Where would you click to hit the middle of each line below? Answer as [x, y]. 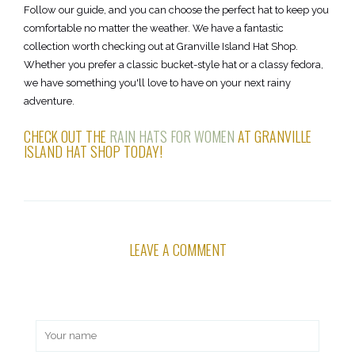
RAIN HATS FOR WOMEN [172, 137]
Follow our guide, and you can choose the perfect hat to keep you [176, 10]
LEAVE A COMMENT [177, 250]
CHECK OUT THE [67, 137]
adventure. [49, 101]
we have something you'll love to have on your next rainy [157, 83]
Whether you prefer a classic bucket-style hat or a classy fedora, [174, 65]
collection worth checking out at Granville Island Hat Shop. [161, 47]
